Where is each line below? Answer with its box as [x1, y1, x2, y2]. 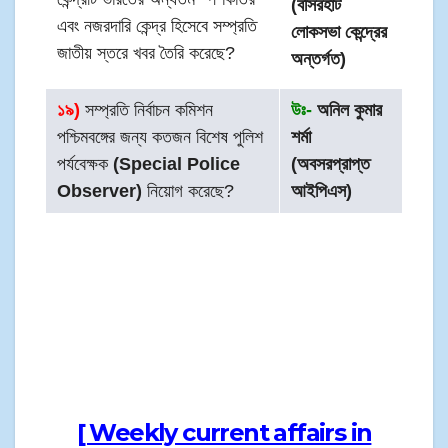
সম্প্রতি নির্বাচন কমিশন [80, 100, 214, 121]
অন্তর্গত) [291, 49, 347, 70]
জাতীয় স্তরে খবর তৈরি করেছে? [57, 43, 236, 64]
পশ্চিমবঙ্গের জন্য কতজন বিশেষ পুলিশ [57, 127, 264, 148]
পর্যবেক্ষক [57, 154, 114, 175]
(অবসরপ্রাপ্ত [291, 154, 371, 175]
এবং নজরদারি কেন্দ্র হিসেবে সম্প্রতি [57, 16, 258, 37]
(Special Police [113, 154, 241, 175]
